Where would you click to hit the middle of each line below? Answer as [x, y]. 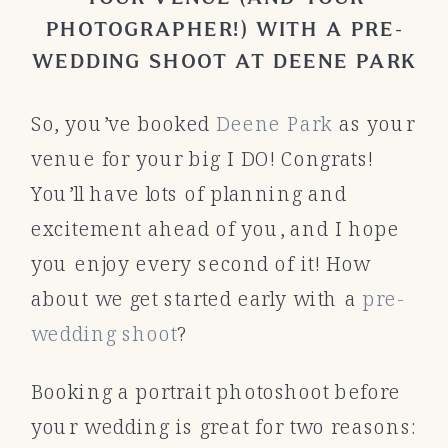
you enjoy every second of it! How [200, 264]
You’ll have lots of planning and [188, 194]
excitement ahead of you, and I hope [215, 229]
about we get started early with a [196, 299]
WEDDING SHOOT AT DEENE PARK [225, 61]
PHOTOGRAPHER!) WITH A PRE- [224, 29]
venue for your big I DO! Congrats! [201, 159]
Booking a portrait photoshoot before [215, 391]
